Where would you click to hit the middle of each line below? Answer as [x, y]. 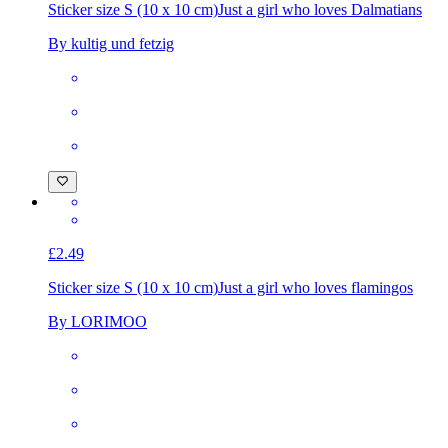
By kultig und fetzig [111, 61]
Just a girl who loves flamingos [315, 323]
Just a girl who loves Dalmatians [320, 27]
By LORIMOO [97, 357]
